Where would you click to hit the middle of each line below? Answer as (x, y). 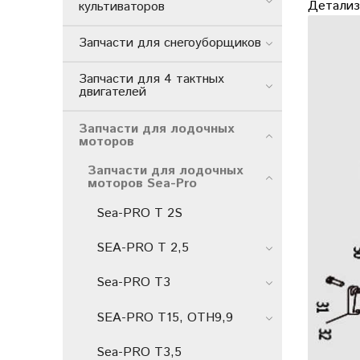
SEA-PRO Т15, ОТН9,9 (165, 317)
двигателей (112, 92)
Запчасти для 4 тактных (151, 80)
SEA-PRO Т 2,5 (143, 248)
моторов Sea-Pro (142, 184)
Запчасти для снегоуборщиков (170, 43)
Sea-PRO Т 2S (139, 214)
